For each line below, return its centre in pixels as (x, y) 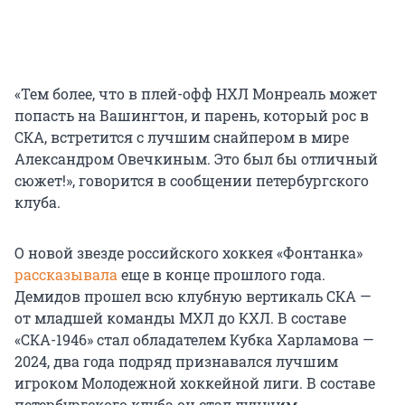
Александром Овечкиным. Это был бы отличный (196, 159)
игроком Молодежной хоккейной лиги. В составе (195, 383)
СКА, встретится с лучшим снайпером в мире (182, 137)
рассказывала (66, 275)
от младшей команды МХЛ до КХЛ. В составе (180, 318)
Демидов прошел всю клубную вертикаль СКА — (193, 297)
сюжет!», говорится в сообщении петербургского (192, 181)
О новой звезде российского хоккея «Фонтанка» (188, 253)
